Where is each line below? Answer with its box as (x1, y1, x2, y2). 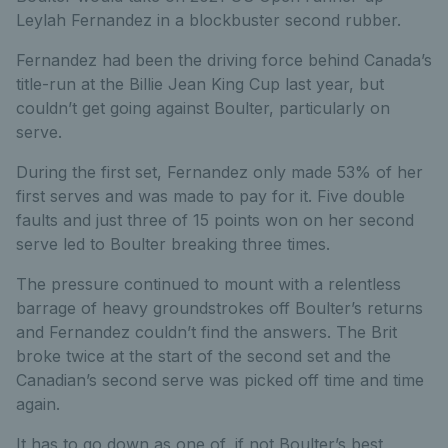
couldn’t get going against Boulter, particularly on (16, 97, 390, 118)
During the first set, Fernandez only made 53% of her (16, 161, 423, 182)
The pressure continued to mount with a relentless (16, 273, 401, 294)
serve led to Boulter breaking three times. (16, 233, 330, 254)
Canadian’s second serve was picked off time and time (16, 369, 424, 390)
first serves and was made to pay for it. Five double (16, 185, 405, 206)
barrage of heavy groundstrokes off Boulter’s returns (16, 297, 423, 318)
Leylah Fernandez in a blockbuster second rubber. (16, 9, 401, 30)
